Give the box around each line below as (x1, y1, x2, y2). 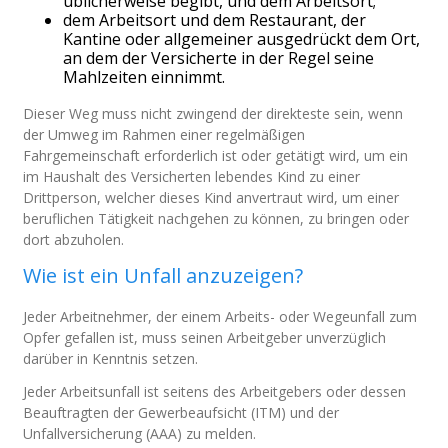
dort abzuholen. (23, 230, 125, 249)
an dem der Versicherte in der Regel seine (63, 47, 375, 69)
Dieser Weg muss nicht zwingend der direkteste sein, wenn (23, 104, 404, 123)
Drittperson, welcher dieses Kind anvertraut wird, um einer (23, 188, 400, 207)
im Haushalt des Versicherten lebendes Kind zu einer (23, 167, 361, 186)
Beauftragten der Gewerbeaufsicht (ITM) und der (23, 403, 340, 422)
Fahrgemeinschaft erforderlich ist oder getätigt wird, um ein (23, 146, 409, 165)
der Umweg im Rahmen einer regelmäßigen (23, 125, 306, 144)
